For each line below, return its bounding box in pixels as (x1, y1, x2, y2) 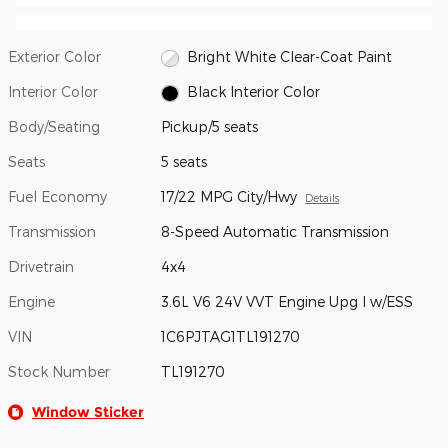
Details (305, 191, 340, 205)
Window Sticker (32, 403, 144, 422)
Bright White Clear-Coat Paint (356, 48, 392, 66)
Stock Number (8, 363, 110, 381)
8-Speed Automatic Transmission (161, 223, 390, 241)
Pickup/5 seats (161, 118, 259, 136)
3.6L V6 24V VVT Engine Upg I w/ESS (161, 293, 414, 311)
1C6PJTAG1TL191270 (161, 328, 301, 346)
